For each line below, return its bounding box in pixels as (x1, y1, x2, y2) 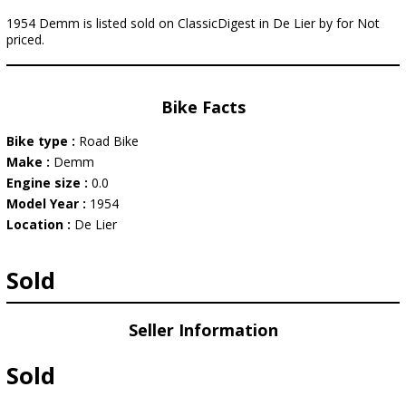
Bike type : (6, 132, 79, 150)
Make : (6, 153, 53, 170)
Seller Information (128, 319, 278, 341)
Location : (6, 216, 74, 233)
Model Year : (6, 195, 90, 212)
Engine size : (6, 174, 92, 191)
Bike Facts (160, 96, 246, 118)
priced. (6, 31, 44, 48)
